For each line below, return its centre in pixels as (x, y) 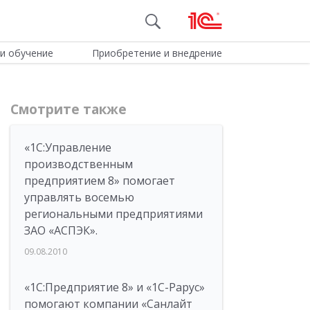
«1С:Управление (68, 147)
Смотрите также (69, 109)
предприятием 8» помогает (100, 181)
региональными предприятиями (113, 214)
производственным (79, 164)
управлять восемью (79, 197)
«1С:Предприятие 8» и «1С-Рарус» (115, 287)
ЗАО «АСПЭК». (61, 230)
